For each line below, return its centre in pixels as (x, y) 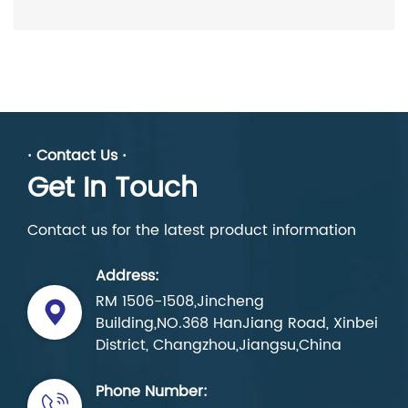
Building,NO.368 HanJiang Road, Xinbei (237, 323)
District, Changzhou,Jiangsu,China (219, 345)
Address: (127, 275)
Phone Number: (152, 391)
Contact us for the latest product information (192, 230)
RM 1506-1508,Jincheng (180, 301)
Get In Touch (112, 189)
